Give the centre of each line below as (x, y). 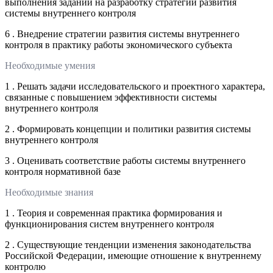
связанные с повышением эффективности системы (111, 97)
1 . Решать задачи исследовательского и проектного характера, (135, 86)
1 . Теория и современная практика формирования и (114, 213)
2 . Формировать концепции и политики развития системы (128, 129)
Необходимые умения (50, 65)
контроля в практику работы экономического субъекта (119, 44)
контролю (25, 266)
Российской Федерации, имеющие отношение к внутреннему (133, 255)
